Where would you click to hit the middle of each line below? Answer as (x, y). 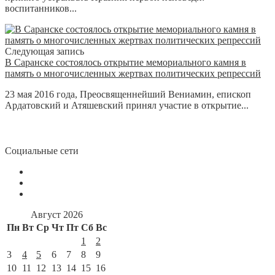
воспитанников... (41, 8)
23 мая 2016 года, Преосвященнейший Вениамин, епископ (128, 94)
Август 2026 (57, 214)
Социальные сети (42, 150)
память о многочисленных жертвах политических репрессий (133, 73)
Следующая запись (45, 51)
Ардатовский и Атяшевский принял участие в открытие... (127, 105)
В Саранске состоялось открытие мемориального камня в (126, 62)
